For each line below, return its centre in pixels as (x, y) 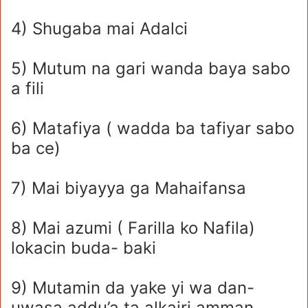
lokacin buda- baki (84, 248)
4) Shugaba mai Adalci (99, 29)
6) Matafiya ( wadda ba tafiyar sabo (153, 129)
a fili (27, 89)
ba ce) (36, 148)
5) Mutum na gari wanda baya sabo (151, 69)
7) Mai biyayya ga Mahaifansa (129, 188)
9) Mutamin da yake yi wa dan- (133, 288)
